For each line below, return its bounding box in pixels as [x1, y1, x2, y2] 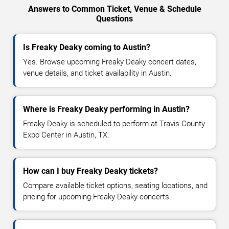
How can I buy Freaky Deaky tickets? [23, 166, 158, 176]
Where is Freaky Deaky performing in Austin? [23, 104, 190, 114]
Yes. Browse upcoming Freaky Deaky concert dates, [23, 57, 196, 67]
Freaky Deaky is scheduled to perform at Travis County [23, 119, 205, 129]
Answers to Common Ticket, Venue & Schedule [28, 4, 201, 14]
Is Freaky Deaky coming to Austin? [23, 42, 150, 53]
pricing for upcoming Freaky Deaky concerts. [23, 192, 171, 202]
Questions [96, 14, 133, 24]
